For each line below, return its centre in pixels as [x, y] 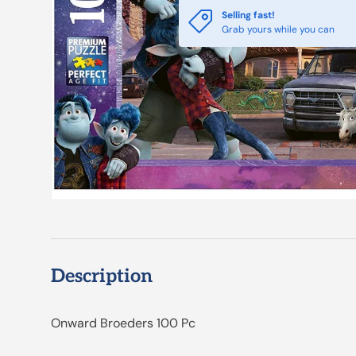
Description [102, 277]
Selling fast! [248, 15]
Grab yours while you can [278, 30]
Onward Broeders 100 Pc [123, 323]
